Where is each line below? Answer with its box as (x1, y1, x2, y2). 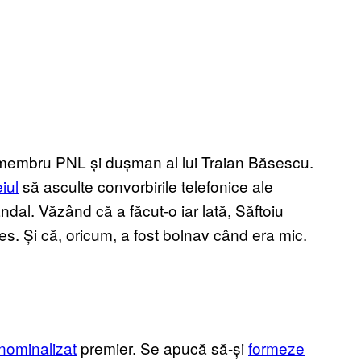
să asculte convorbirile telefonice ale (19, 174, 273, 197)
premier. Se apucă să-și (77, 337, 248, 359)
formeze (248, 337, 305, 359)
